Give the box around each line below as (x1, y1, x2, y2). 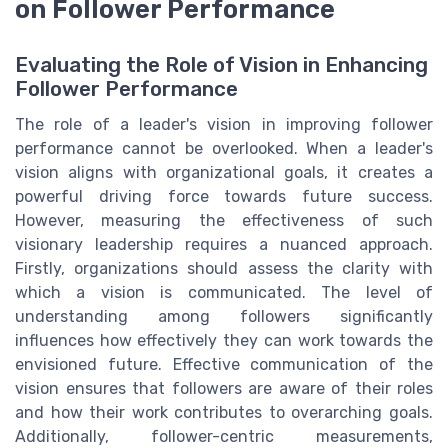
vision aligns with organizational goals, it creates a (15, 162, 433, 182)
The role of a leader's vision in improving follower (15, 114, 433, 134)
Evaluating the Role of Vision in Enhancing (15, 52, 428, 77)
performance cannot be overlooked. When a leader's (15, 138, 433, 158)
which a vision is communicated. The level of (15, 282, 433, 302)
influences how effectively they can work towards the (15, 330, 433, 350)
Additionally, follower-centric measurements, (15, 426, 433, 446)
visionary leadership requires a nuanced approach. (15, 234, 433, 254)
